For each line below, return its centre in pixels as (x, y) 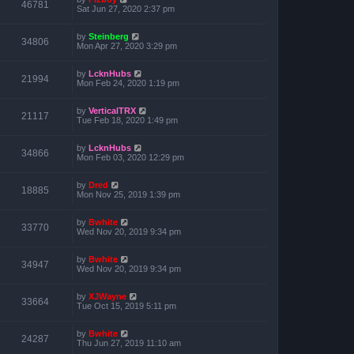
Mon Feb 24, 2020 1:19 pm (128, 83)
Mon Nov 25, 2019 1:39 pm (128, 194)
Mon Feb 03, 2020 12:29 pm (130, 157)
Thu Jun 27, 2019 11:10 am (129, 343)
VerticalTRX (112, 111)
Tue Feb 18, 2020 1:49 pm (127, 120)
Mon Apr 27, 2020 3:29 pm (127, 46)
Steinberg (109, 36)
